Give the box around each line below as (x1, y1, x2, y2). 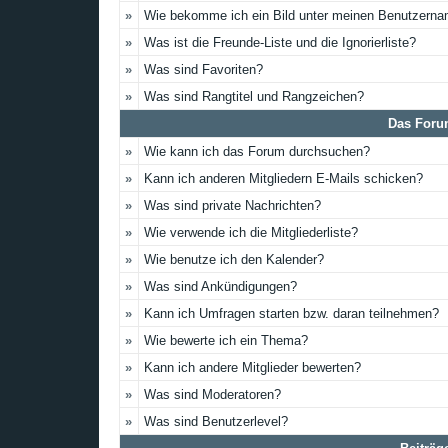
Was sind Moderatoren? (144, 387, 281, 402)
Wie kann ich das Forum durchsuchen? (144, 144, 370, 159)
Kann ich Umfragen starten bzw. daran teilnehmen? (144, 306, 439, 321)
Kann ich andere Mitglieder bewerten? (144, 360, 361, 375)
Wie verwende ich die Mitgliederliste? (144, 225, 358, 240)
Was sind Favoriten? (144, 62, 263, 77)
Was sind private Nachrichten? (144, 198, 321, 213)
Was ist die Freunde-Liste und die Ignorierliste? (144, 35, 416, 50)
